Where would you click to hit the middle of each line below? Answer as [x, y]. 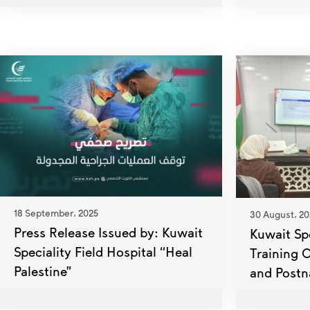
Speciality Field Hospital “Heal [103, 251]
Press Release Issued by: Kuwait [108, 232]
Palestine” [43, 271]
